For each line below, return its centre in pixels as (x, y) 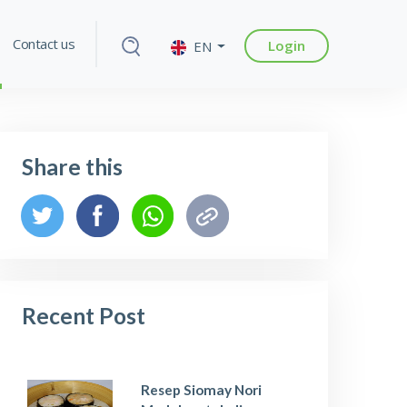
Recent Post (84, 315)
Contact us (44, 44)
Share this (72, 167)
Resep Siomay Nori (202, 389)
